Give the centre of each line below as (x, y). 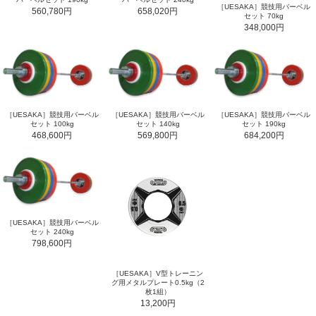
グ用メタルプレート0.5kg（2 (158, 283)
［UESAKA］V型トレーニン (158, 274)
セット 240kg (52, 232)
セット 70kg (264, 16)
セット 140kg (158, 124)
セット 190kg (264, 124)
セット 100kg (52, 124)
